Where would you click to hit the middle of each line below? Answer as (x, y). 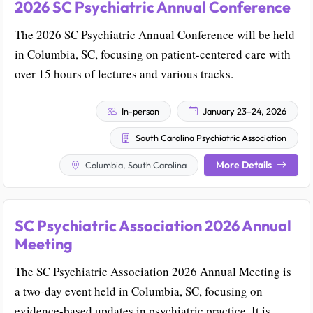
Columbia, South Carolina (135, 165)
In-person (139, 111)
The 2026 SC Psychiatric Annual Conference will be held (155, 34)
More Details (245, 165)
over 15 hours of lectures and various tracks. (124, 73)
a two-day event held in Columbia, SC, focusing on (139, 291)
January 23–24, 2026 (243, 111)
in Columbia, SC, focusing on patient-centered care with (153, 54)
